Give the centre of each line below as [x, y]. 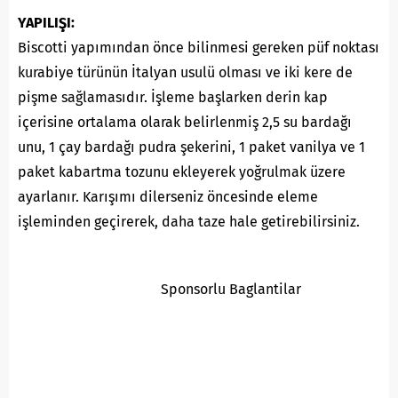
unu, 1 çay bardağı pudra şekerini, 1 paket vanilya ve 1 [191, 147]
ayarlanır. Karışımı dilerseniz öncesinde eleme [168, 196]
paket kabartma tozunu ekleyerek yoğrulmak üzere [182, 171]
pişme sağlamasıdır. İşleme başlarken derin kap [173, 97]
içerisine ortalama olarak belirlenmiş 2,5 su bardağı [185, 122]
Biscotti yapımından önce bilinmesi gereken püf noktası [199, 47]
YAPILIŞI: [46, 22]
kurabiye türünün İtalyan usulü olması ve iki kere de [185, 72]
